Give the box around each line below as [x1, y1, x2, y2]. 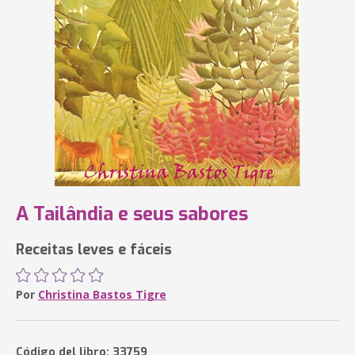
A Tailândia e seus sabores [16, 201, 248, 227]
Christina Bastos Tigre [38, 287, 166, 302]
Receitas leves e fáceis [16, 240, 172, 259]
